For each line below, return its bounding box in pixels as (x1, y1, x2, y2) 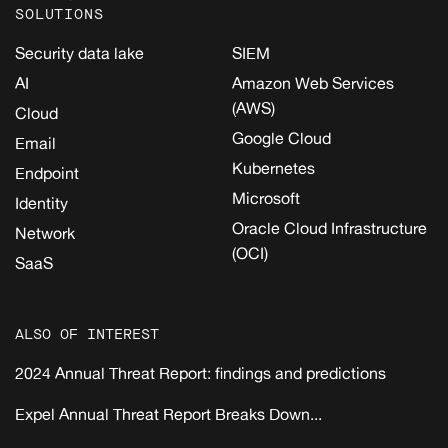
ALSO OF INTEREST (15, 325, 159, 345)
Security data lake (15, 43, 144, 64)
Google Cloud (232, 128, 331, 149)
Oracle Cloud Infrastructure (232, 218, 427, 239)
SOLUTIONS (15, 5, 104, 25)
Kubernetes (232, 158, 315, 179)
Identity (15, 193, 68, 214)
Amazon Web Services (232, 73, 394, 94)
